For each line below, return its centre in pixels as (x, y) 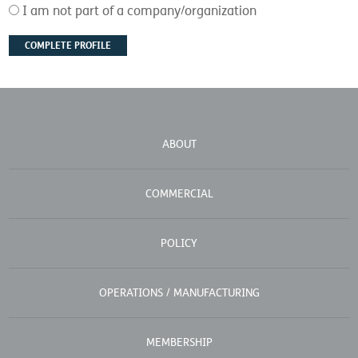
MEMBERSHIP (179, 342)
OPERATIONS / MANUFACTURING (179, 292)
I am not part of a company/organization (140, 11)
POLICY (179, 243)
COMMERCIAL (179, 193)
